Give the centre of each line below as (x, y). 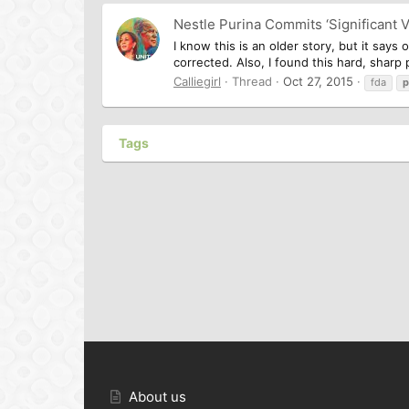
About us (158, 397)
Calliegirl (197, 81)
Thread (252, 81)
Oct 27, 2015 (318, 81)
